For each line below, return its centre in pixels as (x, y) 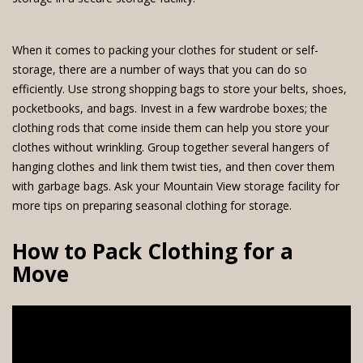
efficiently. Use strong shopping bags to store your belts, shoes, (179, 89)
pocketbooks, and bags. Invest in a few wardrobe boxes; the (170, 108)
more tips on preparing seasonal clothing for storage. (152, 205)
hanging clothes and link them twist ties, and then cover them (173, 167)
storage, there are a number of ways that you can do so (160, 69)
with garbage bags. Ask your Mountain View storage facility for (176, 186)
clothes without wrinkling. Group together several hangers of (171, 147)
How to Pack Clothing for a (153, 251)
